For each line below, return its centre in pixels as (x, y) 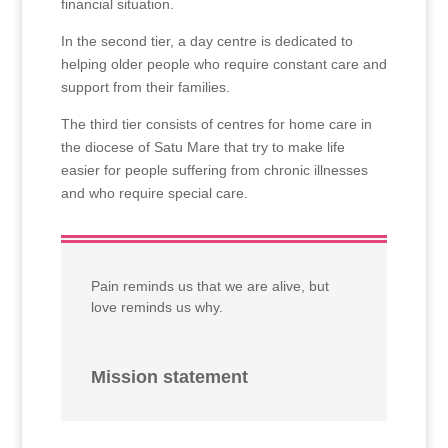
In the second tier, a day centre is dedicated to (206, 41)
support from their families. (145, 87)
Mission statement (169, 376)
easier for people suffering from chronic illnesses (214, 170)
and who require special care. (154, 193)
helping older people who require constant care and (223, 64)
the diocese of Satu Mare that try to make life (202, 147)
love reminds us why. (156, 306)
